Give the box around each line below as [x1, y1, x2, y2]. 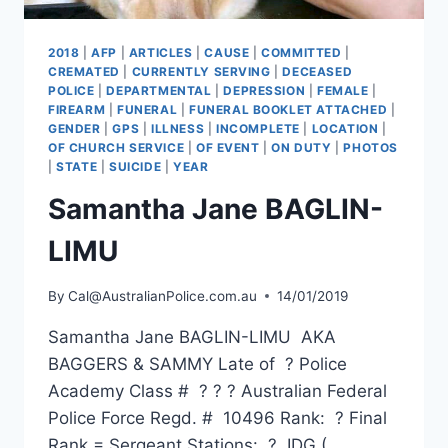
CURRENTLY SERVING [131, 64, 271, 80]
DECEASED [282, 64, 353, 80]
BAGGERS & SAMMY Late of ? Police [48, 353, 347, 374]
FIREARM [48, 102, 106, 118]
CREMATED [48, 64, 120, 80]
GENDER [48, 121, 101, 137]
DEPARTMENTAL [106, 83, 212, 99]
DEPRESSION [223, 83, 306, 99]
